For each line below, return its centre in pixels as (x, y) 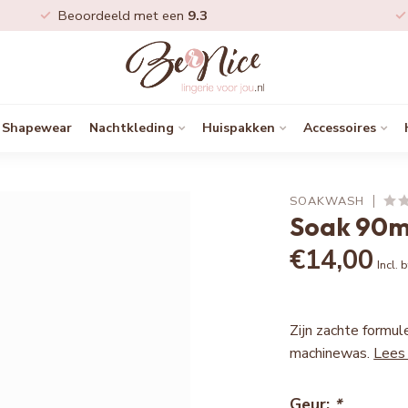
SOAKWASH (327, 201)
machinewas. (332, 353)
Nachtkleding (131, 128)
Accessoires (339, 128)
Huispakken (238, 128)
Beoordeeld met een (123, 15)
